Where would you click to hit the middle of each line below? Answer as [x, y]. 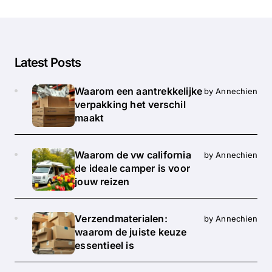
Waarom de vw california [133, 155]
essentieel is [104, 246]
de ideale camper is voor [133, 168]
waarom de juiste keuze [131, 232]
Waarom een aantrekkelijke [139, 91]
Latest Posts [48, 63]
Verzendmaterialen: [121, 219]
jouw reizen [102, 182]
